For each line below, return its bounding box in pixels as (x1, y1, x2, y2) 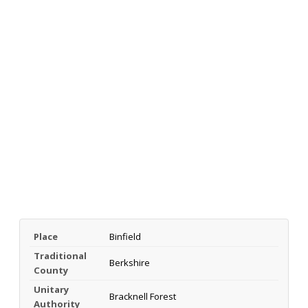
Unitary (34, 283, 69, 296)
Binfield (109, 230, 141, 243)
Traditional (34, 249, 87, 262)
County (34, 263, 69, 276)
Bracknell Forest (109, 289, 176, 302)
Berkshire (109, 256, 150, 269)
